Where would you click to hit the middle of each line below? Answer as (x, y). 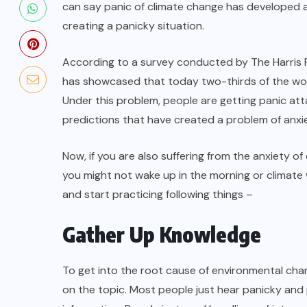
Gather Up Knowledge (164, 234)
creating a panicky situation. (133, 26)
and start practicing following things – (158, 194)
